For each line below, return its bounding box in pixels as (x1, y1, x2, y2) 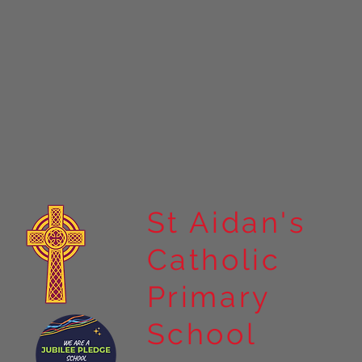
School (146, 317, 258, 351)
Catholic (146, 242, 281, 277)
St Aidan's (146, 205, 306, 240)
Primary (146, 280, 271, 314)
